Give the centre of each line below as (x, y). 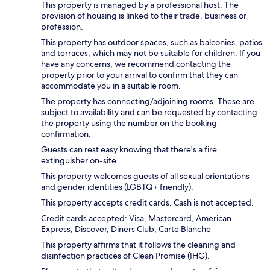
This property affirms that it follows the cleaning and (138, 245)
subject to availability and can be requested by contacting (149, 112)
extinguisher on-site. (80, 161)
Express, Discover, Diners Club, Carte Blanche (126, 229)
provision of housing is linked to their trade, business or (144, 16)
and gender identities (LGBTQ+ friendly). (117, 187)
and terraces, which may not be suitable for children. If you (151, 53)
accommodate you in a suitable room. (111, 86)
